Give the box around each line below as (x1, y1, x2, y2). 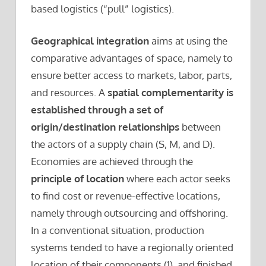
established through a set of (31, 103, 163, 116)
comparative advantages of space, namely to (31, 52, 233, 65)
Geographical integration (31, 34, 149, 47)
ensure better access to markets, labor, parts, (31, 69, 232, 82)
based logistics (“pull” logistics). (31, 2, 174, 15)
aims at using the (149, 34, 227, 47)
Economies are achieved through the (31, 155, 193, 168)
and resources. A (31, 86, 107, 99)
